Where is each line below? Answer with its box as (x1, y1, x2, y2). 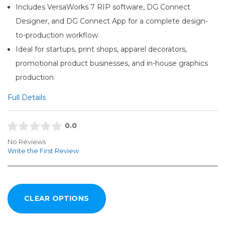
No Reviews (8, 138, 46, 146)
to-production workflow (16, 30, 98, 40)
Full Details (8, 92, 46, 102)
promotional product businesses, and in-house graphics (16, 58, 208, 68)
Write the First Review (8, 147, 79, 155)
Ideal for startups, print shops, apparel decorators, (16, 44, 187, 54)
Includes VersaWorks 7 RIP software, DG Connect (16, 2, 191, 12)
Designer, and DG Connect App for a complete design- (16, 16, 208, 26)
